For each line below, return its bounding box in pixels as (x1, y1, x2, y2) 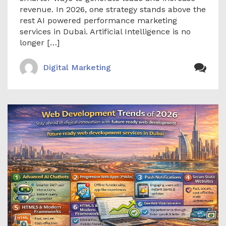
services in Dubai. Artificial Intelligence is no (20, 26, 191, 36)
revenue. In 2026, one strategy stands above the (20, 4, 206, 14)
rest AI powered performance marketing (20, 15, 177, 25)
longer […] (20, 37, 60, 47)
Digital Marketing (43, 62, 111, 72)
